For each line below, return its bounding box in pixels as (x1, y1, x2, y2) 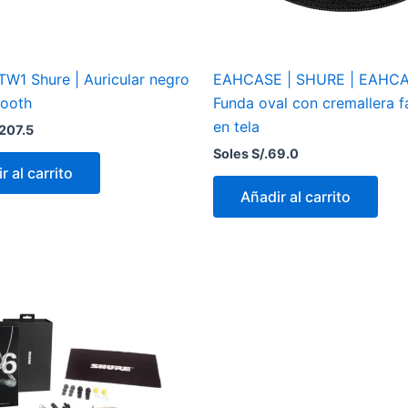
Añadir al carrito (240, 188, 351, 207)
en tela (213, 117, 260, 137)
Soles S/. (213, 146, 268, 162)
